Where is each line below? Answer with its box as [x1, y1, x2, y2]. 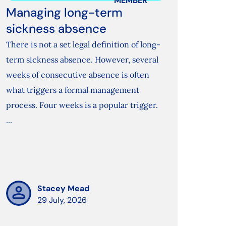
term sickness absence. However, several [6, 54, 159, 65]
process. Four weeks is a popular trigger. [6, 100, 158, 110]
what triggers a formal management [6, 85, 140, 95]
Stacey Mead [37, 183, 90, 194]
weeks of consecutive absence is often [6, 70, 150, 80]
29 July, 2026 [37, 195, 87, 206]
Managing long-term [6, 5, 123, 21]
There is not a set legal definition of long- [6, 39, 161, 50]
